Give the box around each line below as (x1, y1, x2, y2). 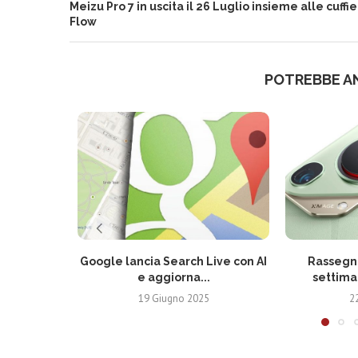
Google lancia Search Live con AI (80, 255, 267, 268)
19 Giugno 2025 (137, 292, 209, 305)
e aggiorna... (137, 271, 210, 284)
